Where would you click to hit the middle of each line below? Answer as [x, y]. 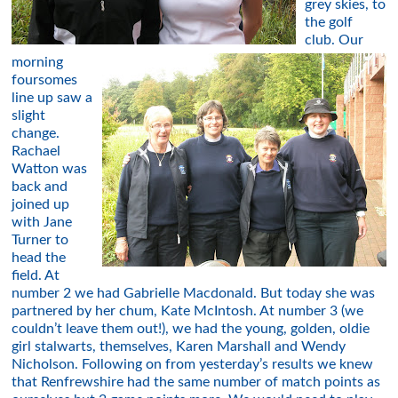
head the [39, 258]
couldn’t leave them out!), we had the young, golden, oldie [191, 329]
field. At [36, 275]
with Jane [42, 222]
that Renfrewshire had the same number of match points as [196, 382]
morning [38, 62]
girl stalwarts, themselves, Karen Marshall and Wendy [179, 346]
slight [29, 115]
